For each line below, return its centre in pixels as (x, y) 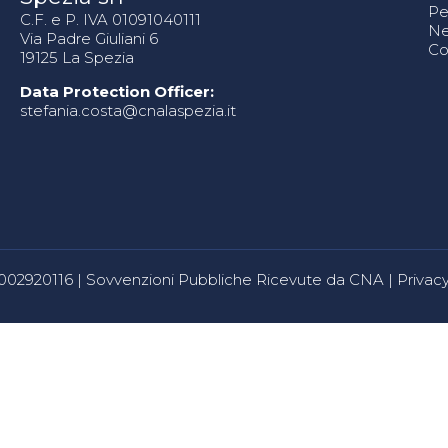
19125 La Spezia (76, 57)
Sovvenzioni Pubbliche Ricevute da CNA (235, 279)
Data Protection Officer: (116, 91)
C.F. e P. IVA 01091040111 (110, 19)
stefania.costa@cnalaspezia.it (127, 110)
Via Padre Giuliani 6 (88, 38)
